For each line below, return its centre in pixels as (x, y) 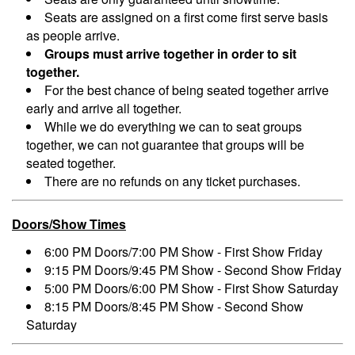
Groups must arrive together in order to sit (170, 54)
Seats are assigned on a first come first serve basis (186, 17)
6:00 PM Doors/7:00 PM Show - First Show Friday (183, 252)
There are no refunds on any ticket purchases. (172, 181)
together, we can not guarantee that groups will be (165, 145)
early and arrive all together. (105, 109)
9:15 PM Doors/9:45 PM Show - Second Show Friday (193, 270)
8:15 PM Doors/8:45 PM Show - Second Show (174, 307)
